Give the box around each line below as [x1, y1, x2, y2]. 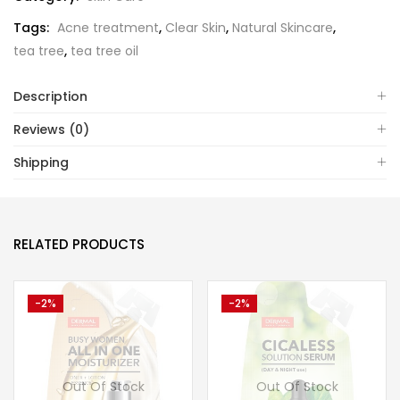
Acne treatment [57, 19, 159, 37]
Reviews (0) [13, 121, 89, 138]
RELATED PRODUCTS [13, 235, 145, 254]
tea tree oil [71, 42, 138, 60]
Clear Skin [165, 19, 226, 37]
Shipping [13, 154, 69, 171]
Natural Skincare [232, 19, 333, 37]
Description [13, 87, 87, 105]
